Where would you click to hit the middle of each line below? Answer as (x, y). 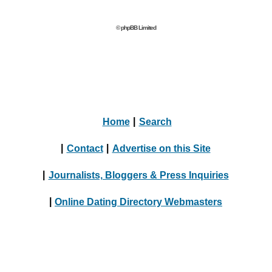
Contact (85, 148)
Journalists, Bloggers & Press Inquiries (138, 175)
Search (155, 121)
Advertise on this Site (161, 148)
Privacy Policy (157, 228)
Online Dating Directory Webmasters (138, 201)
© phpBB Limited (136, 28)
